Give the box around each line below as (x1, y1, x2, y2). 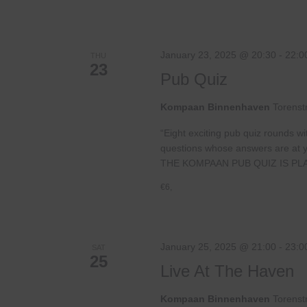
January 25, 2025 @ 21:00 (160, 241, 276, 253)
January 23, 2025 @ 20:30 (160, 49, 276, 61)
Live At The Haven (160, 262, 294, 281)
